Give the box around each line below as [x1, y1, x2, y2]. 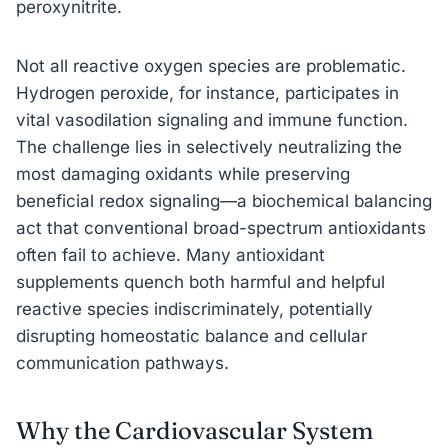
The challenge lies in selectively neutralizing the [16, 136, 402, 157]
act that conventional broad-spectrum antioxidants [16, 217, 426, 238]
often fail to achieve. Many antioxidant [16, 244, 325, 265]
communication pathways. [16, 352, 229, 373]
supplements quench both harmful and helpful [16, 271, 385, 292]
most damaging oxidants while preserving [16, 163, 350, 184]
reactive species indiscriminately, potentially [16, 298, 373, 319]
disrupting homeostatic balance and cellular [16, 325, 367, 346]
